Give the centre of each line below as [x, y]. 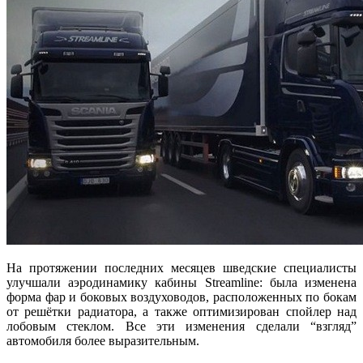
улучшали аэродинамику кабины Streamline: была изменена [181, 282]
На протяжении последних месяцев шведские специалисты [181, 267]
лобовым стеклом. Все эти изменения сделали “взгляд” [181, 326]
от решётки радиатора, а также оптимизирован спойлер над [181, 311]
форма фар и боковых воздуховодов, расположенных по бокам [181, 297]
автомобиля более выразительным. [103, 340]
